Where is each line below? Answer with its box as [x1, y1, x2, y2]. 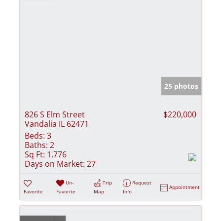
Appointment [169, 183, 200, 190]
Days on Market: [25, 158, 85, 169]
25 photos [164, 81, 198, 91]
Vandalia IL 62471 [25, 118, 89, 129]
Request [132, 179, 152, 186]
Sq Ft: [25, 148, 45, 160]
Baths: [25, 139, 48, 150]
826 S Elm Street [25, 109, 85, 120]
